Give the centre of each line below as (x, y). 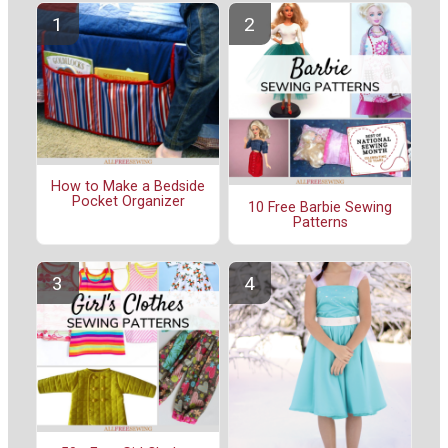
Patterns (320, 222)
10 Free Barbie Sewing (320, 207)
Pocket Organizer (128, 202)
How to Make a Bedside (128, 187)
